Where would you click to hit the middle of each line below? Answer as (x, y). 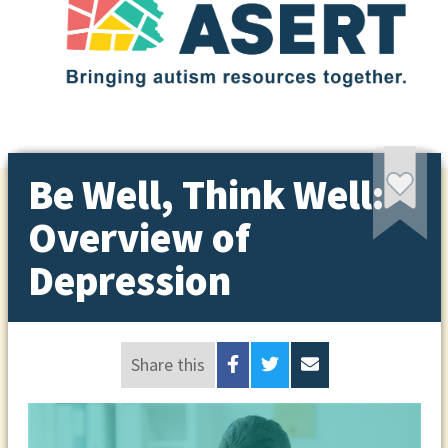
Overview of (138, 237)
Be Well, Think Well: (205, 194)
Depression (129, 280)
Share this (168, 365)
